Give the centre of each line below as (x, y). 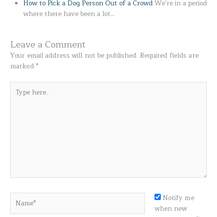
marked (23, 66)
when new (171, 208)
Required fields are (169, 56)
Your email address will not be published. (74, 56)
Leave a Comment (48, 45)
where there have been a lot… (69, 14)
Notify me (178, 198)
